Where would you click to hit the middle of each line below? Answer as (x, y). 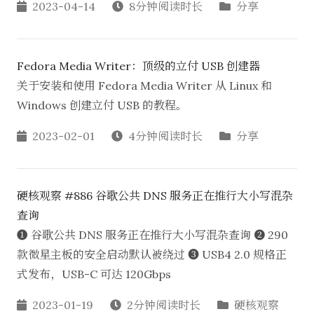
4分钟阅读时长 (165, 136)
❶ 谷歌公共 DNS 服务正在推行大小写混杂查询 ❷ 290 (152, 235)
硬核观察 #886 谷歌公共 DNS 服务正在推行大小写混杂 (155, 196)
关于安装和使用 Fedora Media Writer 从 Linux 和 (144, 86)
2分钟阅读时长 (164, 305)
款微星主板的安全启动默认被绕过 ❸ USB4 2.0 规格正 (152, 254)
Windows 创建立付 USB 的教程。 (102, 105)
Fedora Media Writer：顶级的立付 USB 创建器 (138, 66)
